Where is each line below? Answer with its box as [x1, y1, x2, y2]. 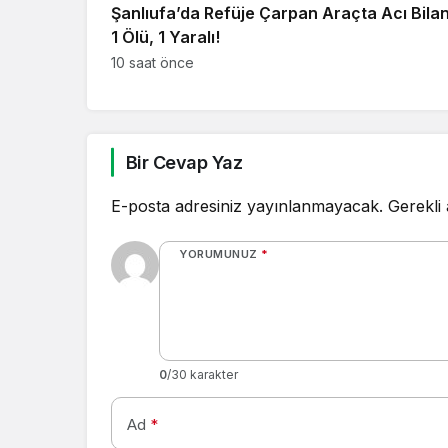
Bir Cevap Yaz [126, 151, 242, 173]
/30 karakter [167, 366, 238, 382]
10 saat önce [111, 53, 194, 71]
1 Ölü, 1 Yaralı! [111, 26, 220, 47]
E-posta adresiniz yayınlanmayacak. [111, 195, 383, 216]
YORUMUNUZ [179, 246, 258, 261]
